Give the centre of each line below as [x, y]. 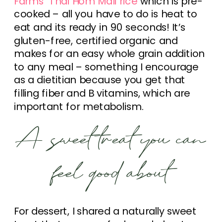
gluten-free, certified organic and [96, 40]
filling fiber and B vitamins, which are [102, 93]
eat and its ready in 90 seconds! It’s [100, 27]
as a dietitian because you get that [100, 80]
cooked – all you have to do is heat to [106, 14]
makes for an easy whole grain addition [110, 54]
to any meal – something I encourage [106, 67]
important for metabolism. [79, 106]
